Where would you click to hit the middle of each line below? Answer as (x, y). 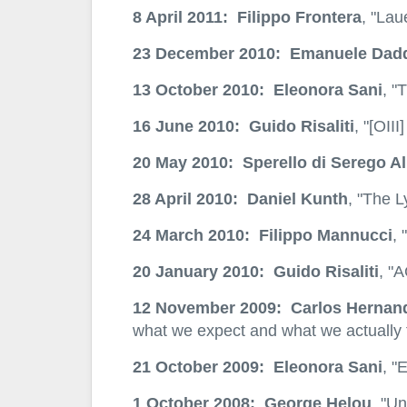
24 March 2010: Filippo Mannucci (262, 235)
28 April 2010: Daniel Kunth (240, 199)
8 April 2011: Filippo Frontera (247, 17)
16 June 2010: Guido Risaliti (243, 126)
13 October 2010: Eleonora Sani (257, 90)
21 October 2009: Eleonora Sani (257, 367)
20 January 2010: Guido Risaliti (255, 272)
